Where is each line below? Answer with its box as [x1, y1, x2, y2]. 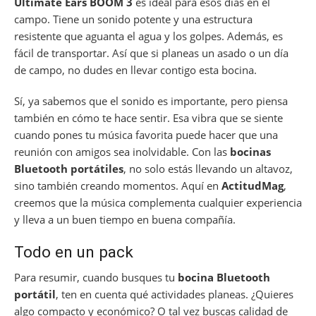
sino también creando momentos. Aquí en [14, 178, 221, 193]
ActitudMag [221, 178, 284, 193]
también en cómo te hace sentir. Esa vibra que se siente [14, 111, 283, 126]
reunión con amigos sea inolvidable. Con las [14, 145, 230, 159]
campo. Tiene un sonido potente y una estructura [14, 12, 253, 27]
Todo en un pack [14, 243, 133, 262]
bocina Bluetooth [178, 270, 270, 285]
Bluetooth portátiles [14, 162, 123, 176]
